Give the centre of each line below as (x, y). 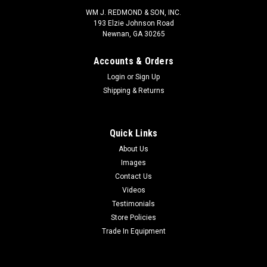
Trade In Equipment (133, 231)
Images (133, 162)
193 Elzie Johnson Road (133, 23)
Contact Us (133, 176)
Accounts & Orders (133, 61)
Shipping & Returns (133, 90)
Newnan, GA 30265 (133, 34)
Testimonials (133, 204)
